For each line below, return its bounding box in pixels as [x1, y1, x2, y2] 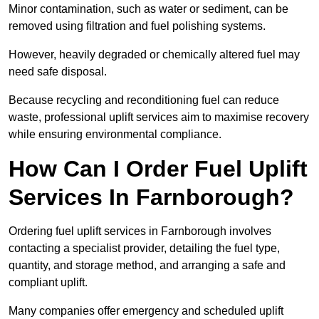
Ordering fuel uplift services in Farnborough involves [9, 225, 271, 238]
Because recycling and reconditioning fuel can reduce [9, 94, 279, 107]
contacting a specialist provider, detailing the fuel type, [9, 242, 280, 255]
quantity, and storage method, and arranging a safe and [9, 259, 286, 272]
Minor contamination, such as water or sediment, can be [9, 3, 288, 16]
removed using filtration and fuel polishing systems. [9, 20, 268, 33]
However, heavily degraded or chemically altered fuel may [9, 48, 300, 61]
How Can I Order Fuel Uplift [9, 156, 308, 182]
